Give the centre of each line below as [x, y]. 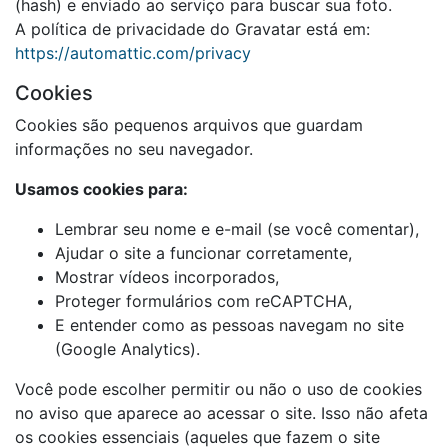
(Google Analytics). [127, 349]
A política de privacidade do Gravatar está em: [192, 29]
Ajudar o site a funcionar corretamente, [203, 253]
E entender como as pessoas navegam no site [229, 325]
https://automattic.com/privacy [133, 53]
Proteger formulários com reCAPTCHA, [203, 301]
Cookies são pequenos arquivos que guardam [189, 125]
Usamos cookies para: [101, 189]
